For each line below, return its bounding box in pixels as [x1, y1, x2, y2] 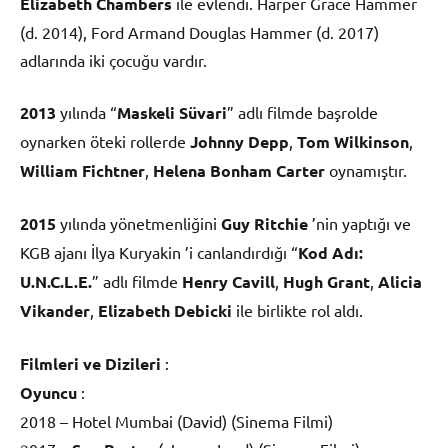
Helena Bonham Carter [153, 159, 325, 181]
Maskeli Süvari [117, 101, 227, 123]
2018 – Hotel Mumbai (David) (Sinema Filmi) [20, 410, 333, 431]
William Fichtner [20, 159, 145, 181]
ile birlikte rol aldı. [232, 299, 363, 320]
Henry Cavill [182, 270, 275, 292]
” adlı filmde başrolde [227, 101, 378, 122]
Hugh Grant [283, 270, 370, 292]
